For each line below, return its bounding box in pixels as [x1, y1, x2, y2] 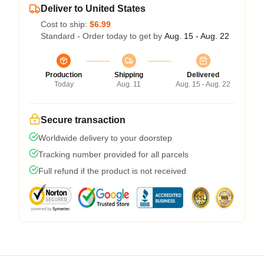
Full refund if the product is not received [38, 166, 186, 176]
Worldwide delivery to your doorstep [38, 133, 172, 143]
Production [45, 70, 82, 79]
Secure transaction [41, 114, 126, 125]
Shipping [114, 70, 143, 79]
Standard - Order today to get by [41, 31, 164, 41]
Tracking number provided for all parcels [38, 149, 189, 159]
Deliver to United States [41, 3, 146, 14]
